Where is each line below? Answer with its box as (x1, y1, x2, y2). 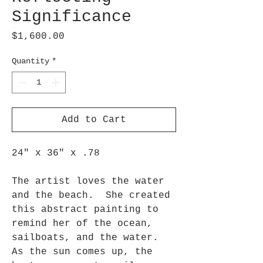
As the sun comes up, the (12, 247, 153, 257)
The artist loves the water (12, 176, 164, 187)
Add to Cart (62, 114, 126, 125)
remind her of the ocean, (12, 218, 153, 229)
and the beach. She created (12, 190, 170, 201)
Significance (12, 8, 131, 26)
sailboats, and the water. (12, 232, 164, 243)
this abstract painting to (12, 204, 159, 215)
